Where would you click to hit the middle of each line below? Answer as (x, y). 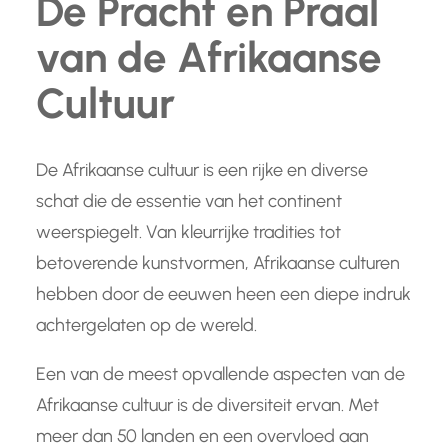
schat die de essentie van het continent (189, 201)
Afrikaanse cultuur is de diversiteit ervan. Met (207, 405)
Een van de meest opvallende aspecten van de (220, 374)
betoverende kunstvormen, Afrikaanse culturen (218, 263)
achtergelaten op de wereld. (146, 325)
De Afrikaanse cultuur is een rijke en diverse (202, 170)
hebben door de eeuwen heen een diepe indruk (223, 294)
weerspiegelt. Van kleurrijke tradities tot (188, 232)
